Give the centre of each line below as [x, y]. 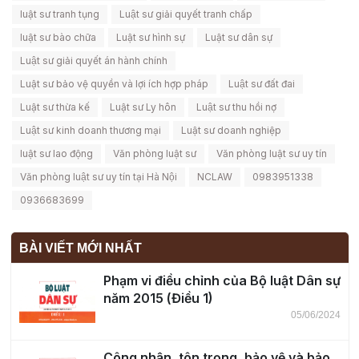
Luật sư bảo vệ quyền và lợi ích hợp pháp [114, 84]
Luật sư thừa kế [55, 107]
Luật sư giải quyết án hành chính [94, 61]
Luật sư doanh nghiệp [231, 131]
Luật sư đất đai [262, 84]
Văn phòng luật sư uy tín [272, 154]
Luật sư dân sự [239, 38]
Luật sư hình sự [151, 38]
